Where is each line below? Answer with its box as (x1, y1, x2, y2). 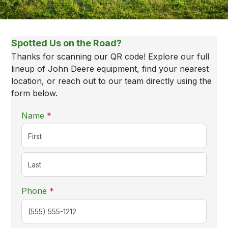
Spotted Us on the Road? (11, 38, 122, 49)
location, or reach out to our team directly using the (11, 76, 212, 87)
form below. (11, 88, 58, 99)
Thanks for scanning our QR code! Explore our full (11, 51, 210, 62)
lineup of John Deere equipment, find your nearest (11, 64, 209, 74)
